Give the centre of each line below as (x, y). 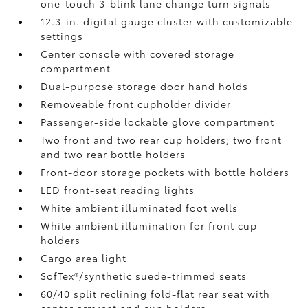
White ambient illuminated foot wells (140, 208)
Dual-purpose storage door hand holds (145, 86)
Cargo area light (84, 258)
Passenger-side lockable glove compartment (158, 122)
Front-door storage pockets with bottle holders (165, 172)
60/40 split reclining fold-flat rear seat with (156, 294)
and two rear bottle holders (113, 154)
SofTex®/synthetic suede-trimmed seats (144, 276)
